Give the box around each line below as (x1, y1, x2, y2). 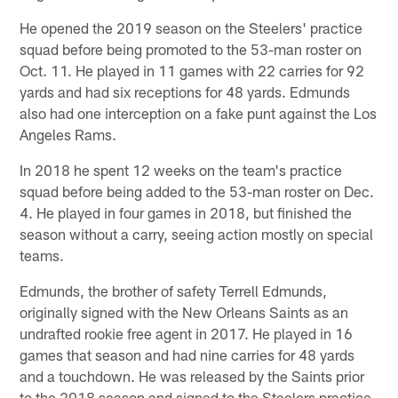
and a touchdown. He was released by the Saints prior (20, 366, 365, 385)
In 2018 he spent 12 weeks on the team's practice (20, 160, 343, 179)
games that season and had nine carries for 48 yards (20, 345, 355, 363)
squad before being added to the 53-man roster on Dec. (20, 181, 375, 200)
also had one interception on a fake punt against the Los (20, 103, 378, 122)
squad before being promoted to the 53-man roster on (20, 39, 362, 58)
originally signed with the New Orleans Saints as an (20, 302, 349, 321)
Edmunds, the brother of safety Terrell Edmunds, (20, 281, 328, 299)
